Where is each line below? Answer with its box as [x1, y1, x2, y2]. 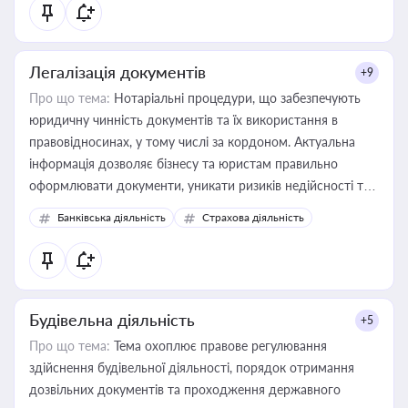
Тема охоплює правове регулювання [110, 338, 327, 353]
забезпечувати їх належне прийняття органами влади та [29, 199, 362, 215]
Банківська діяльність [57, 210, 166, 224]
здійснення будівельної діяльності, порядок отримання [29, 360, 354, 375]
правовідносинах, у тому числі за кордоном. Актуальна [29, 134, 355, 149]
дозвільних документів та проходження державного [29, 382, 341, 397]
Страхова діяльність [202, 210, 304, 224]
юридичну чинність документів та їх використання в [29, 112, 338, 127]
